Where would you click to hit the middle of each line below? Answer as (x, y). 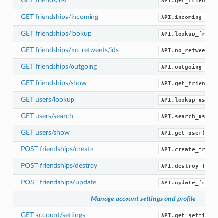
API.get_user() (185, 133)
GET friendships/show (54, 83)
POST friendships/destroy (59, 165)
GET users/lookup (47, 99)
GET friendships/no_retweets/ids (70, 50)
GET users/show (45, 132)
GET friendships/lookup (56, 33)
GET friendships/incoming (59, 17)
